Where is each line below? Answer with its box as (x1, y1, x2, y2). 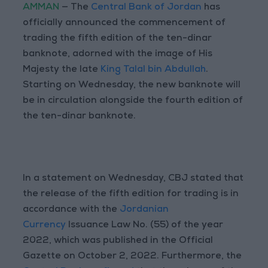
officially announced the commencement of (23, 19, 226, 29)
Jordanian (120, 205, 169, 215)
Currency (23, 221, 66, 231)
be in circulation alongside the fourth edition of (23, 96, 243, 106)
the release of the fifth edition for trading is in (23, 190, 239, 200)
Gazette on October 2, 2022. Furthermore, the (23, 252, 242, 262)
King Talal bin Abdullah (100, 65, 206, 75)
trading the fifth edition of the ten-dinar (23, 34, 212, 44)
